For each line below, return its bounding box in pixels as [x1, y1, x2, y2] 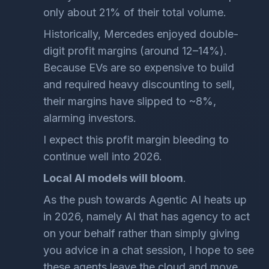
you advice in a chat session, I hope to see [43, 244, 254, 256]
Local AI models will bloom [43, 172, 183, 184]
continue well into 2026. [43, 150, 162, 163]
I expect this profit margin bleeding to [43, 133, 229, 146]
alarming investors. [43, 112, 136, 124]
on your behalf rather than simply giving [43, 227, 240, 240]
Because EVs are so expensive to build [43, 61, 234, 74]
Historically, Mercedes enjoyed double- [43, 28, 238, 40]
